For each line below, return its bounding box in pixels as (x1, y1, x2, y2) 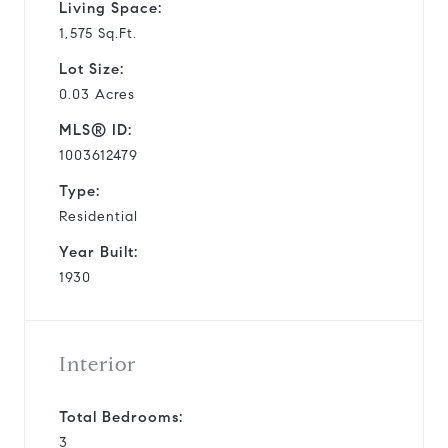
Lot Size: (59, 59, 124, 78)
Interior (59, 351, 136, 377)
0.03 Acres (59, 85, 135, 103)
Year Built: (59, 242, 138, 261)
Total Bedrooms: (59, 407, 183, 426)
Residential (59, 207, 138, 225)
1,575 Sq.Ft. (59, 24, 137, 42)
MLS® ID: (59, 120, 132, 139)
